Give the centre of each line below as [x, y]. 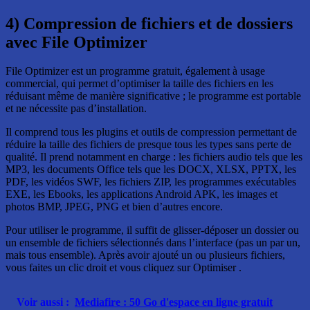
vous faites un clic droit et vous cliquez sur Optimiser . [124, 268]
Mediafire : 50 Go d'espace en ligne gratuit [174, 302]
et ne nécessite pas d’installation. [76, 109]
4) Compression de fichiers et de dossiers [149, 23]
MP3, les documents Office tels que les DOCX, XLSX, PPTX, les [151, 170]
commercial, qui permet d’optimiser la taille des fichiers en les [139, 84]
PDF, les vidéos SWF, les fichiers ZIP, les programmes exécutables [151, 182]
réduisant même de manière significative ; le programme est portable [153, 96]
